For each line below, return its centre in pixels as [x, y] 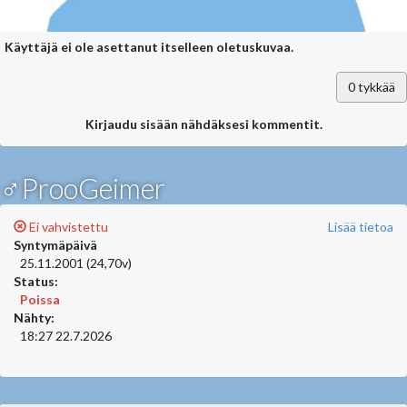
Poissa [40, 299]
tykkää [375, 87]
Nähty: [34, 318]
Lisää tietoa [361, 227]
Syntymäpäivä [55, 245]
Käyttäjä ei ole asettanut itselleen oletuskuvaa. [149, 47]
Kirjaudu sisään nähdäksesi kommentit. [203, 124]
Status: [36, 281]
